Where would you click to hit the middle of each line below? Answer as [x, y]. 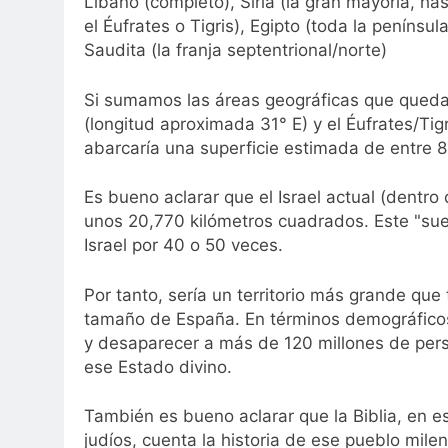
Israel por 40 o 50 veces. [183, 245]
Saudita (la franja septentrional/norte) [235, 50]
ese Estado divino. [158, 366]
